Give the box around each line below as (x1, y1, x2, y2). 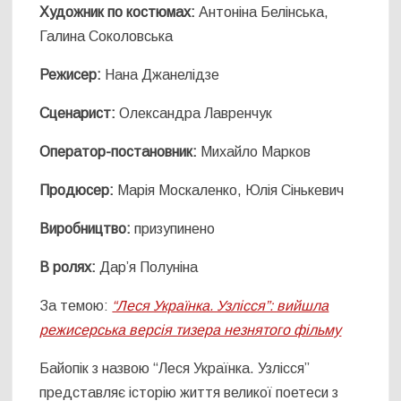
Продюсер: (39, 183, 115, 198)
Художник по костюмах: (39, 4, 196, 20)
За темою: (39, 298, 113, 313)
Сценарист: (39, 106, 116, 121)
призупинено (131, 221, 216, 236)
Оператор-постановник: (39, 144, 198, 159)
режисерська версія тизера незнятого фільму (39, 322, 342, 337)
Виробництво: (39, 221, 132, 236)
